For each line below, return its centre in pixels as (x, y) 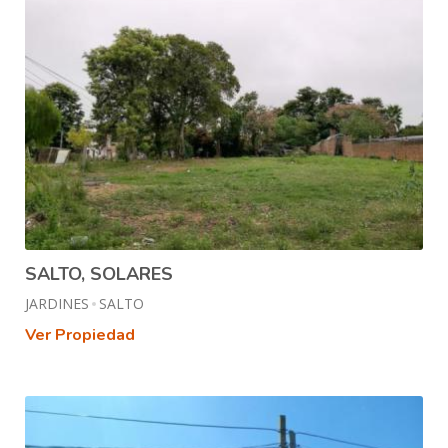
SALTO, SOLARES (99, 273)
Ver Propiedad (80, 334)
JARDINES (57, 303)
